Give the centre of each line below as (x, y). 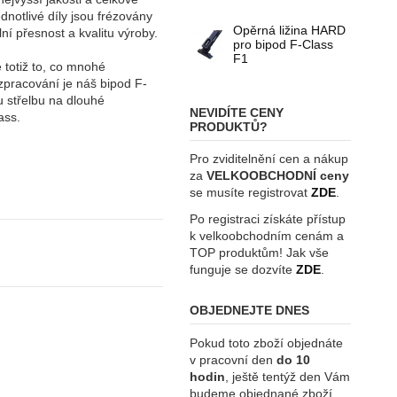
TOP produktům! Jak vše (260, 253)
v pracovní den (234, 359)
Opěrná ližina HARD (289, 31)
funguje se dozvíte (241, 270)
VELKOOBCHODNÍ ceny (278, 176)
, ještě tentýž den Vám (288, 376)
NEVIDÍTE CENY (237, 113)
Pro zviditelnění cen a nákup (269, 159)
